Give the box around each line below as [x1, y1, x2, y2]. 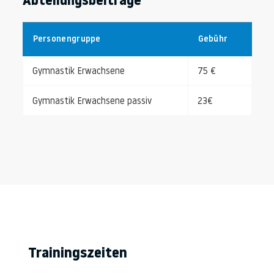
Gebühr [198, 34, 228, 44]
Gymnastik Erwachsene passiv [32, 97, 154, 106]
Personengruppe [32, 34, 101, 44]
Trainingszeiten [28, 246, 127, 261]
